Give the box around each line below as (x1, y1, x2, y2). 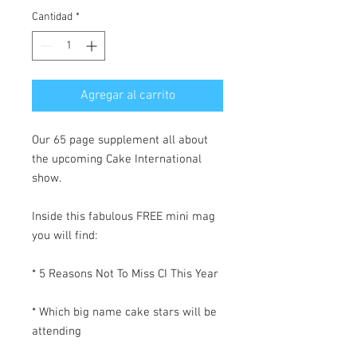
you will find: (32, 228, 97, 243)
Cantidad (32, 10, 73, 24)
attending (32, 324, 81, 339)
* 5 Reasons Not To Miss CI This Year (32, 266, 218, 281)
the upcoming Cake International (32, 151, 202, 167)
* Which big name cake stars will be (32, 304, 217, 320)
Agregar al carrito (80, 87, 175, 104)
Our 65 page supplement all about (32, 132, 208, 147)
